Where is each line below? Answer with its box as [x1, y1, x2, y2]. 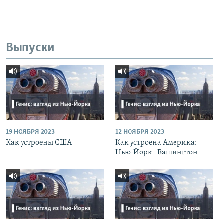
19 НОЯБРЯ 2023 [6, 128, 55, 136]
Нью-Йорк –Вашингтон [115, 148, 197, 156]
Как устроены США [6, 138, 72, 147]
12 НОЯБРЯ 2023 [115, 128, 164, 136]
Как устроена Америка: [115, 138, 197, 147]
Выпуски [6, 41, 55, 55]
